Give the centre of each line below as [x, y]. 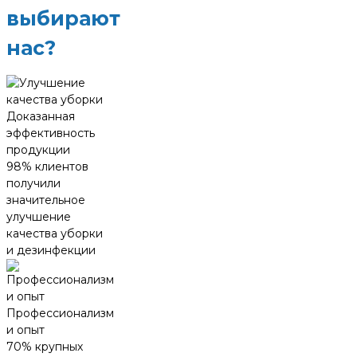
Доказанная [41, 117]
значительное [46, 200]
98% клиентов [47, 167]
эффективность [51, 133]
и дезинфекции [51, 251]
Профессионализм [60, 314]
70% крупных [45, 347]
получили [33, 184]
